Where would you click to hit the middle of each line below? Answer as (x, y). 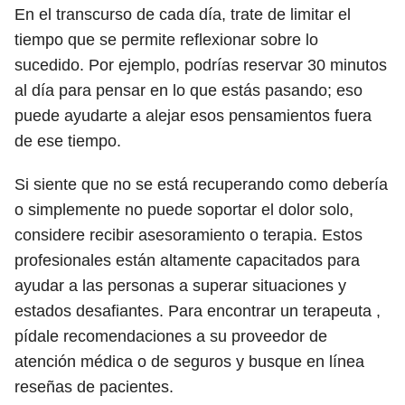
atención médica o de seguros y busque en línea (189, 362)
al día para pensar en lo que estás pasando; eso (188, 90)
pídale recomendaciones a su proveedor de (171, 336)
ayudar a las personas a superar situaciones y (180, 286)
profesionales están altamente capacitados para (187, 260)
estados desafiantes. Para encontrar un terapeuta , (198, 311)
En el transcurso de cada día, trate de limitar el (183, 14)
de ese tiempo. (68, 141)
